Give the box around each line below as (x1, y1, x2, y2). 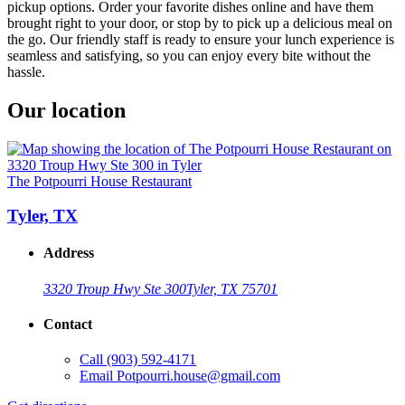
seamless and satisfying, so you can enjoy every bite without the (7, 47, 371, 63)
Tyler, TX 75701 (186, 280, 278, 297)
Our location (7, 98, 126, 122)
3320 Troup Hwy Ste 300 (43, 280, 186, 297)
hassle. (7, 63, 45, 80)
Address (43, 245, 94, 261)
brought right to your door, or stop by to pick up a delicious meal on (7, 14, 392, 31)
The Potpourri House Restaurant (7, 173, 192, 189)
